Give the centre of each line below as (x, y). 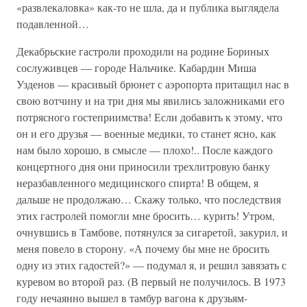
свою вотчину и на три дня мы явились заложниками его (150, 100)
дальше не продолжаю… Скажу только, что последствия (149, 199)
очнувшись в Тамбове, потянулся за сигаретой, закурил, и (152, 232)
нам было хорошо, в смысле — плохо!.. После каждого (145, 150)
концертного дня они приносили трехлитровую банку (143, 166)
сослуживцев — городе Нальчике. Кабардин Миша (136, 67)
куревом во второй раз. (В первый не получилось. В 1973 (151, 281)
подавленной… (53, 24)
